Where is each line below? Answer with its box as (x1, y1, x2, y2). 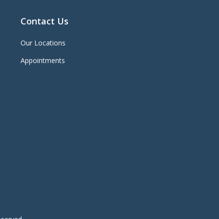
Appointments (20, 56, 65, 66)
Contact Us (20, 15, 68, 27)
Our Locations (20, 38, 66, 48)
